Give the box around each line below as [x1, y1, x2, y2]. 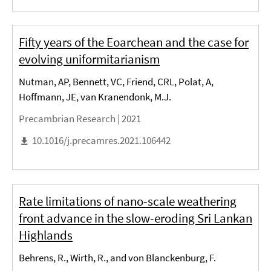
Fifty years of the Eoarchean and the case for [19, 34, 249, 51]
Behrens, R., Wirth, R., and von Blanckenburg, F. [19, 250, 216, 264]
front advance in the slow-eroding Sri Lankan [19, 209, 252, 226]
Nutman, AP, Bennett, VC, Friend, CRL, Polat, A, [19, 75, 214, 89]
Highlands [19, 226, 73, 243]
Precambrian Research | [19, 112, 122, 126]
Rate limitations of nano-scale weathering [19, 192, 237, 209]
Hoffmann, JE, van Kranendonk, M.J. [19, 90, 171, 104]
